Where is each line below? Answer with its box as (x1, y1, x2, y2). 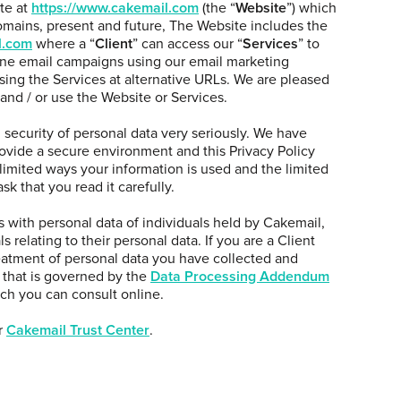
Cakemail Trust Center (6, 322, 149, 337)
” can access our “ (132, 36, 243, 51)
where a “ (32, 36, 95, 51)
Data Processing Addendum (150, 269, 329, 284)
